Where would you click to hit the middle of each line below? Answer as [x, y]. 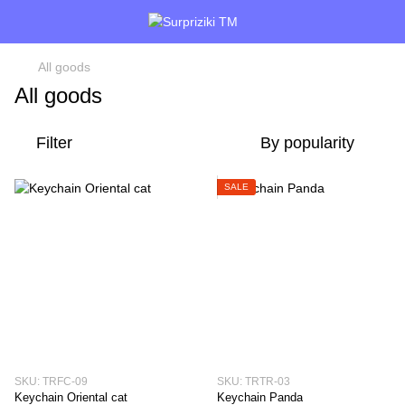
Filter [54, 143]
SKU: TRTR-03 [254, 381]
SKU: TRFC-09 [51, 381]
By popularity [307, 143]
